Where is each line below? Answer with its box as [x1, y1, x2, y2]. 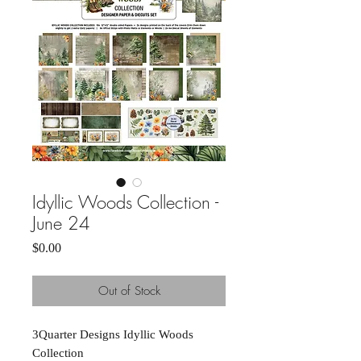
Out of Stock [98, 283, 160, 299]
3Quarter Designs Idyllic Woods [32, 328, 193, 341]
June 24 [32, 211, 90, 235]
